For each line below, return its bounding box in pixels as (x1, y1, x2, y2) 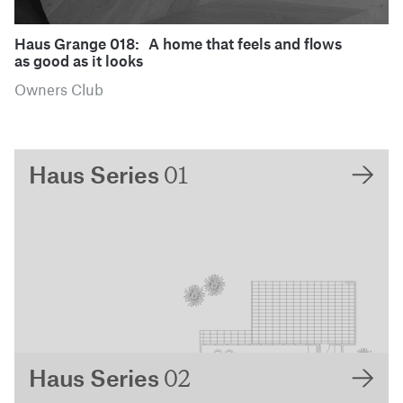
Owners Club (14, 74, 103, 99)
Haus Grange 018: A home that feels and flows (14, 37, 342, 52)
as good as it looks (14, 54, 143, 69)
